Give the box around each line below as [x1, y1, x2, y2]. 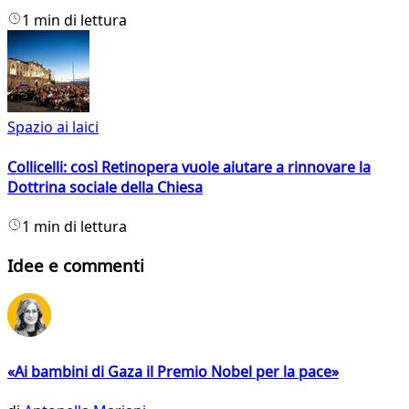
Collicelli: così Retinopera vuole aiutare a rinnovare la [7, 156, 371, 177]
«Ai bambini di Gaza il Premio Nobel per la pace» [7, 361, 339, 382]
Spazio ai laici [7, 117, 99, 138]
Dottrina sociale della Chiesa [7, 176, 203, 197]
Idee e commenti [7, 253, 144, 277]
